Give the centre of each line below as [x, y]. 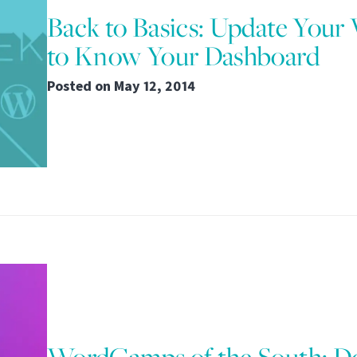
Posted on [80, 86]
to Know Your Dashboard [183, 56]
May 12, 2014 [155, 86]
